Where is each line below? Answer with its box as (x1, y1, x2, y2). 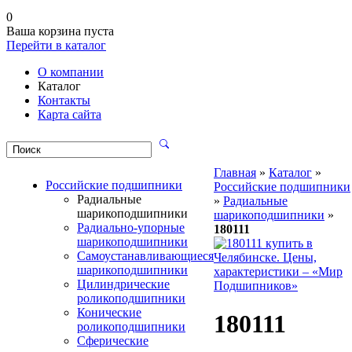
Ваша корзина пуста (6, 24, 114, 38)
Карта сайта (38, 108, 101, 121)
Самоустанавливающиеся (77, 249, 214, 262)
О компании (38, 65, 104, 79)
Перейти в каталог (6, 38, 106, 52)
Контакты (38, 93, 90, 107)
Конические (77, 306, 141, 319)
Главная (214, 166, 256, 179)
